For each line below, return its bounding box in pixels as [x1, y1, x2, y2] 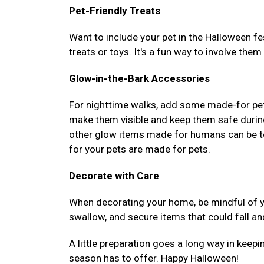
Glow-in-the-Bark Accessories [69, 72, 210, 84]
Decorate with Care [69, 170, 159, 181]
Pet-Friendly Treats [69, 5, 160, 16]
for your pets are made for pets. [69, 143, 210, 155]
